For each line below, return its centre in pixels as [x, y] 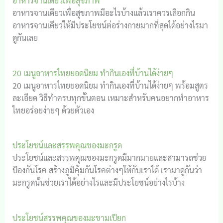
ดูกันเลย [25, 37]
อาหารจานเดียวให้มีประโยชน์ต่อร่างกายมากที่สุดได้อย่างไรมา [110, 25]
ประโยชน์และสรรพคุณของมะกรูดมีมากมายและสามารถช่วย [109, 158]
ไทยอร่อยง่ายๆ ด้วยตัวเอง [53, 110]
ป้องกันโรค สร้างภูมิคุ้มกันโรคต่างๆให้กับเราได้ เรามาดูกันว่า [107, 170]
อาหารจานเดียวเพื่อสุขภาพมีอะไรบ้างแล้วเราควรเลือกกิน [104, 12]
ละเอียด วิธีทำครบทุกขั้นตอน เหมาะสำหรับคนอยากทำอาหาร [111, 98]
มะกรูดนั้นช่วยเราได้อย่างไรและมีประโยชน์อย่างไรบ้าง [98, 183]
